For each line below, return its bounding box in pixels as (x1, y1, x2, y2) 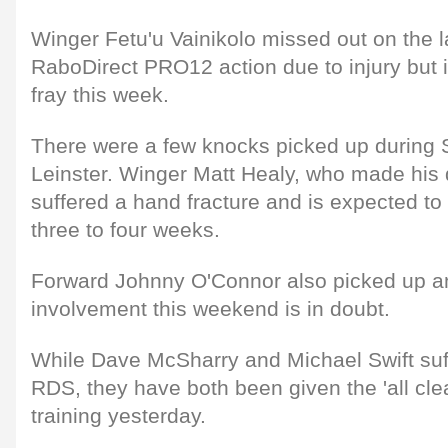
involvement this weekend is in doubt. (31, 296, 390, 321)
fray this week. (31, 82, 169, 107)
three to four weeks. (31, 217, 220, 242)
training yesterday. (31, 403, 206, 428)
